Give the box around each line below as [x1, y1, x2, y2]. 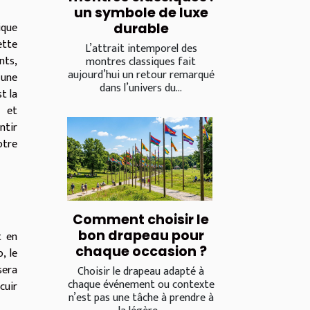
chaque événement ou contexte [67, 275, 215, 294]
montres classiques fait [86, 53, 196, 72]
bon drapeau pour [77, 226, 204, 245]
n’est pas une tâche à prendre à [68, 288, 214, 307]
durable [113, 19, 169, 39]
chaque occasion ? [75, 241, 207, 261]
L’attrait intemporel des [84, 39, 197, 59]
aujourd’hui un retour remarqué [67, 66, 215, 85]
